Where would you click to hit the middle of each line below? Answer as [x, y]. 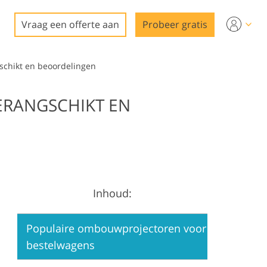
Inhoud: [112, 193]
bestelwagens [60, 245]
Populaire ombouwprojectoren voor [116, 228]
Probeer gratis [175, 24]
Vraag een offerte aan [70, 24]
